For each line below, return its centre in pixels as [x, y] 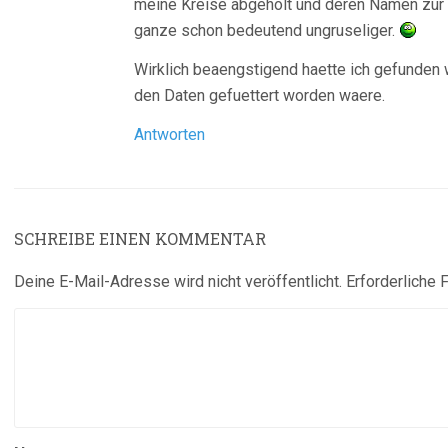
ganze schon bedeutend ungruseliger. [266, 30]
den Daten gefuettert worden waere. [259, 95]
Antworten [169, 134]
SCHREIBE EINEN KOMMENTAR [140, 238]
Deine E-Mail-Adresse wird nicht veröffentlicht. [178, 281]
